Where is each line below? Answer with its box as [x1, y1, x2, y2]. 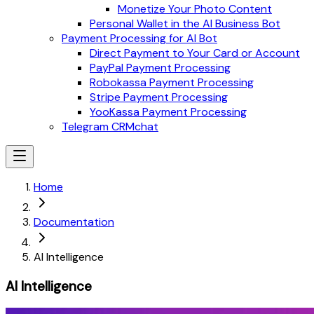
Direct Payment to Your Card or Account [90, 46, 300, 60]
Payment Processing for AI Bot [62, 31, 217, 46]
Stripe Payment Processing [90, 90, 228, 104]
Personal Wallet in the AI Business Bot [90, 16, 280, 31]
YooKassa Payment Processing [90, 104, 247, 119]
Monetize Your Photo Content [118, 1, 272, 16]
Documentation [34, 214, 114, 229]
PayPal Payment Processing [90, 60, 231, 75]
